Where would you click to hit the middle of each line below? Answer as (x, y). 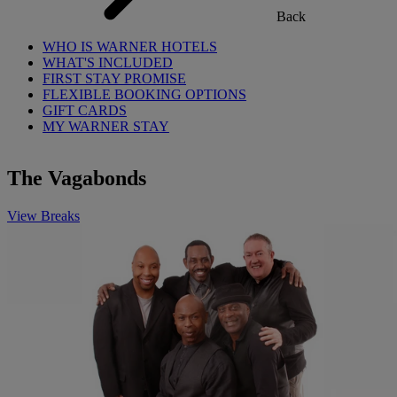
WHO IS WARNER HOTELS (130, 47)
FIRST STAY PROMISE (114, 78)
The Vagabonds (77, 178)
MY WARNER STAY (106, 126)
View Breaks (43, 215)
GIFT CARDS (85, 110)
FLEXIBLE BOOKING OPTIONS (144, 94)
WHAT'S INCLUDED (108, 62)
